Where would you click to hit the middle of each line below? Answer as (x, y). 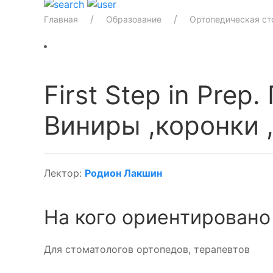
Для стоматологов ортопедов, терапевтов (147, 249)
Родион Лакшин (123, 173)
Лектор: (64, 173)
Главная (61, 19)
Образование (134, 19)
